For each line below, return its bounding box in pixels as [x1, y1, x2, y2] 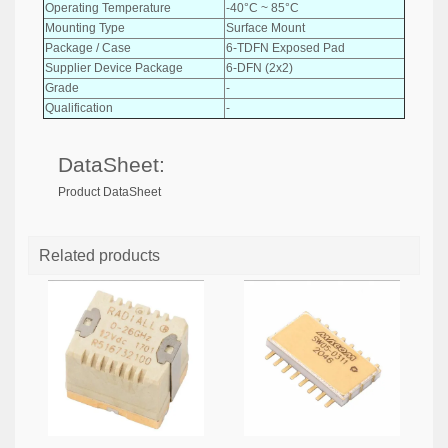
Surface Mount [226, 20, 305, 35]
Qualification [45, 100, 113, 115]
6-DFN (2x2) [226, 60, 293, 75]
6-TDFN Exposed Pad [226, 40, 345, 55]
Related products [39, 247, 160, 264]
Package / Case [45, 40, 131, 55]
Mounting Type [45, 20, 125, 35]
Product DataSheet [58, 185, 161, 199]
